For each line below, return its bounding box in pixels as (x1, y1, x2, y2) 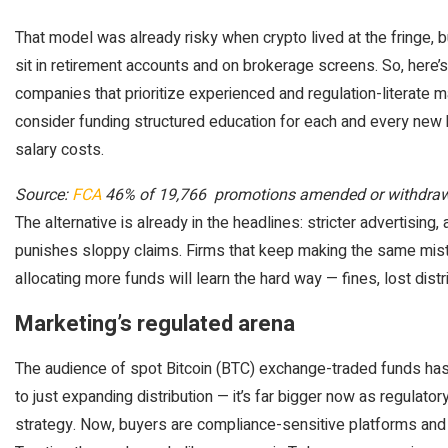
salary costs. (15, 138, 108, 162)
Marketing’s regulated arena (15, 308, 295, 340)
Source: (15, 183, 72, 207)
